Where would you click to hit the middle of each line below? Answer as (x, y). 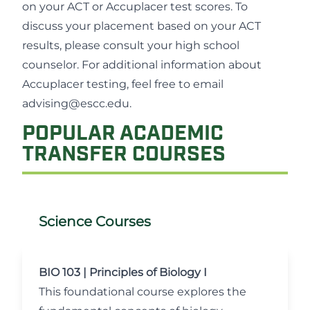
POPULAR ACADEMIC (123, 135)
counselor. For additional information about (142, 65)
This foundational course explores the (143, 292)
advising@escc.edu (76, 103)
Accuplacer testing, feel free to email (123, 84)
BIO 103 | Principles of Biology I (123, 272)
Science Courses (95, 221)
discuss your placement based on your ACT (142, 26)
